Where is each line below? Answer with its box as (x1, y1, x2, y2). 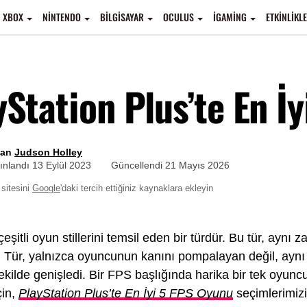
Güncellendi (111, 160, 165, 171)
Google (32, 184, 60, 193)
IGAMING (213, 10, 247, 24)
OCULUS (163, 10, 194, 24)
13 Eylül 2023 (32, 160, 91, 171)
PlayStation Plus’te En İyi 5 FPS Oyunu (19, 286, 233, 300)
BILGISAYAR (100, 10, 144, 24)
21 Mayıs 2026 (165, 160, 230, 171)
